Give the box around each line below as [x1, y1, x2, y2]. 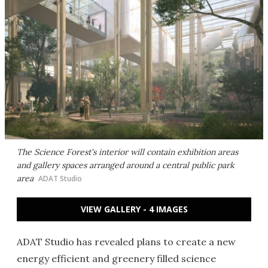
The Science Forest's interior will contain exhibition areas [17, 147, 238, 157]
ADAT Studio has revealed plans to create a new [17, 236, 236, 248]
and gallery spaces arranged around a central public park [17, 160, 234, 170]
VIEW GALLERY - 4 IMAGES [80, 203, 188, 215]
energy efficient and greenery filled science [17, 252, 216, 264]
